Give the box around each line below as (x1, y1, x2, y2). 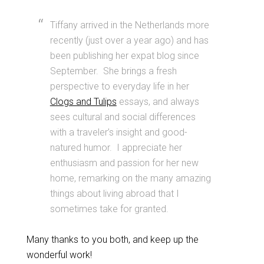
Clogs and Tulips (49, 96, 117, 107)
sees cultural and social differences (49, 111, 196, 123)
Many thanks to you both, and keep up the (26, 234, 199, 245)
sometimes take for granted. (49, 203, 169, 214)
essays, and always (116, 96, 199, 107)
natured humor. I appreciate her (49, 142, 182, 153)
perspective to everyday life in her (49, 81, 189, 92)
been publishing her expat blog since (49, 50, 199, 61)
